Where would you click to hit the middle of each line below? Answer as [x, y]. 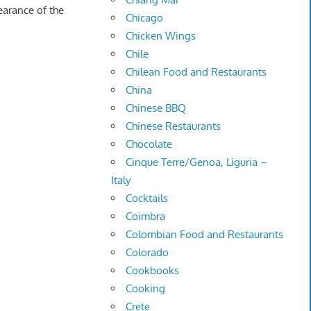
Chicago [145, 18]
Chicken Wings [161, 36]
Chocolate [149, 144]
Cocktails [147, 199]
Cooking [146, 289]
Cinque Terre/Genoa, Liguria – [197, 162]
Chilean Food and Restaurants [196, 72]
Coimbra [146, 217]
